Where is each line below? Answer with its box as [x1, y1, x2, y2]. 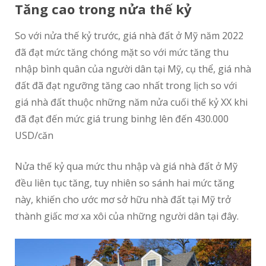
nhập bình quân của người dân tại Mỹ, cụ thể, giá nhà [15, 62, 251, 75]
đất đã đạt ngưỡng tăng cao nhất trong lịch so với [15, 78, 237, 92]
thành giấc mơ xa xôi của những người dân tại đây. [15, 209, 239, 223]
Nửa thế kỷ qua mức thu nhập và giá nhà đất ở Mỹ [15, 159, 237, 173]
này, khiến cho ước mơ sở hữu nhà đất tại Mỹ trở [15, 192, 231, 206]
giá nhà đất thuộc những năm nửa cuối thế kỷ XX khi [15, 95, 248, 109]
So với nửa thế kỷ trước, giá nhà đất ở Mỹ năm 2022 [15, 28, 243, 42]
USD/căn [15, 128, 53, 142]
